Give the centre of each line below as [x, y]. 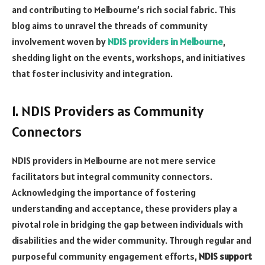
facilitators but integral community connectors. [112, 176]
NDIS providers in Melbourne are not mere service [114, 160]
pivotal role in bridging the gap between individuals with [127, 224]
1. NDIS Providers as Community [108, 111]
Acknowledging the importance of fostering [104, 192]
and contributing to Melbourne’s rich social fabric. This [124, 9]
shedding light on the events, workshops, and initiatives [129, 57]
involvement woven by [60, 41]
